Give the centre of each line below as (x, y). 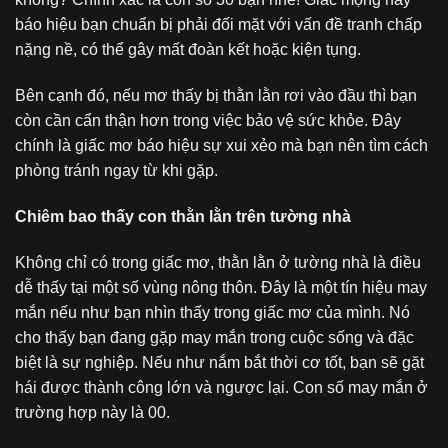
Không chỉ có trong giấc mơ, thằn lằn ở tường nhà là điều (218, 262)
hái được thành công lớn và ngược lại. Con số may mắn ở (221, 387)
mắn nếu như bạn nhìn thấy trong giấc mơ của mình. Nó (212, 312)
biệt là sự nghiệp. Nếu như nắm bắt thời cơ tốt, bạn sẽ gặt (219, 362)
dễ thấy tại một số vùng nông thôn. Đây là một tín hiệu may (221, 287)
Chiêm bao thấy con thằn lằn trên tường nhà (183, 216)
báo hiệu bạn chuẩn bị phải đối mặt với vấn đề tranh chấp (218, 25)
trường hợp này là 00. (92, 412)
